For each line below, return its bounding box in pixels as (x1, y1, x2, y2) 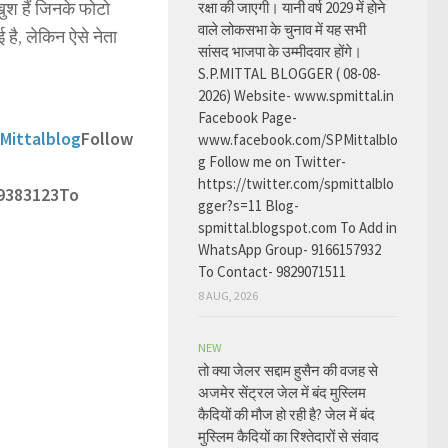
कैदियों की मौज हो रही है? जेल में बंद (198, 405, 375, 424)
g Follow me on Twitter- (198, 152, 346, 171)
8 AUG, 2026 (198, 288, 258, 303)
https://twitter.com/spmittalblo (198, 174, 394, 193)
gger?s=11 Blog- (198, 196, 299, 215)
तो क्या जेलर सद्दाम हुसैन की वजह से (198, 361, 378, 380)
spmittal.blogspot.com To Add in (198, 218, 397, 237)
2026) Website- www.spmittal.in (198, 86, 394, 105)
